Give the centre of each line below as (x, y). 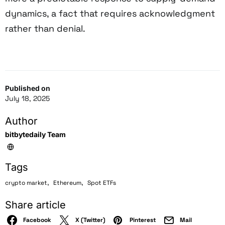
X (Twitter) (90, 220)
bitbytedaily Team (35, 134)
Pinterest (143, 220)
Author (21, 121)
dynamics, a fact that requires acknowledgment (110, 13)
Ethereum (67, 183)
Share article (35, 205)
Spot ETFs (102, 183)
